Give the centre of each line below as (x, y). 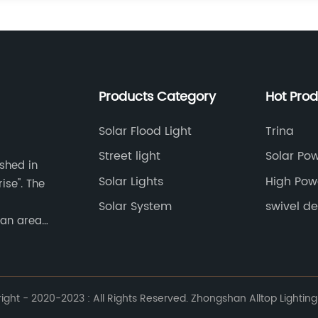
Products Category (157, 97)
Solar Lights (131, 181)
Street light (129, 157)
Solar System (135, 207)
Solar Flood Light (145, 131)
